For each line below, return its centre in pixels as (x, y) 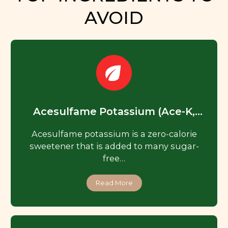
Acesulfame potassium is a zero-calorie (114, 134)
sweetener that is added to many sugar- (114, 146)
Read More (114, 183)
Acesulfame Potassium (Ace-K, (114, 112)
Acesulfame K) (114, 123)
